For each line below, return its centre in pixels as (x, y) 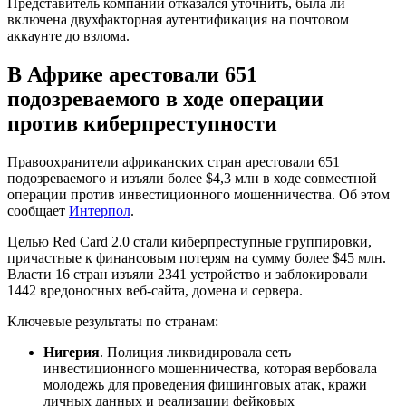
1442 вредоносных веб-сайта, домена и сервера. (155, 291)
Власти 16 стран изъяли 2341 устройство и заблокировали (188, 275)
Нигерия (72, 353)
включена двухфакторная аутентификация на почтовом (178, 20)
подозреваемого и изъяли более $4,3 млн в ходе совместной (192, 179)
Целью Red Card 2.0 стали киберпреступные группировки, (189, 242)
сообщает (38, 211)
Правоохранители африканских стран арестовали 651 (174, 162)
